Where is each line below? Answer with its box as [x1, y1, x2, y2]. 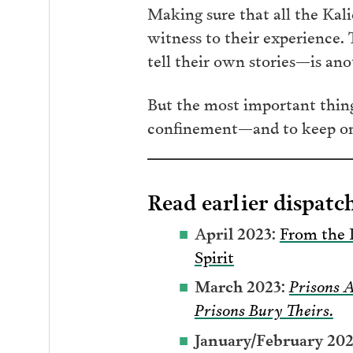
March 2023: [194, 273, 289, 298]
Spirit [194, 243, 234, 268]
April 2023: [194, 219, 276, 244]
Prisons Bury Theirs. [194, 296, 333, 321]
